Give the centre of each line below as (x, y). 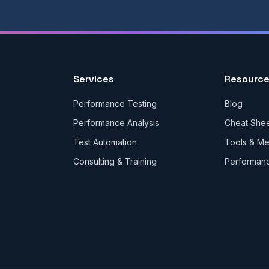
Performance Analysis (116, 123)
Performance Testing (115, 104)
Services (93, 79)
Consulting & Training (115, 161)
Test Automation (105, 142)
